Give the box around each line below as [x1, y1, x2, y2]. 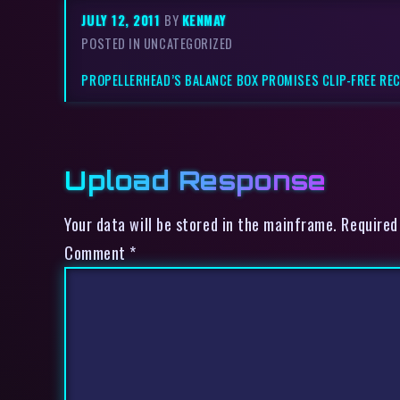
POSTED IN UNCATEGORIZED [81, 34, 234, 54]
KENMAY [181, 11, 228, 30]
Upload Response [64, 164, 327, 197]
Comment [64, 240, 130, 265]
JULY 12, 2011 [81, 11, 165, 30]
